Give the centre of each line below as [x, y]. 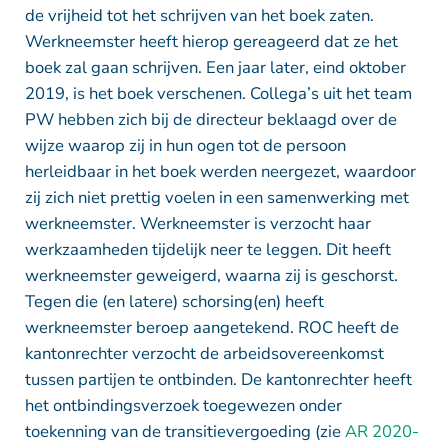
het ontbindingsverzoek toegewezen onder [183, 405]
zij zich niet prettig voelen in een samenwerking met [216, 197]
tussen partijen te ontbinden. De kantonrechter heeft [218, 379]
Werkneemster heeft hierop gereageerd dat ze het [211, 41]
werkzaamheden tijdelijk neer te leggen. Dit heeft [207, 249]
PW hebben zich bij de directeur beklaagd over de [210, 119]
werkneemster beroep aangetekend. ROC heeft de [211, 327]
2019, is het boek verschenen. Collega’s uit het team [218, 93]
